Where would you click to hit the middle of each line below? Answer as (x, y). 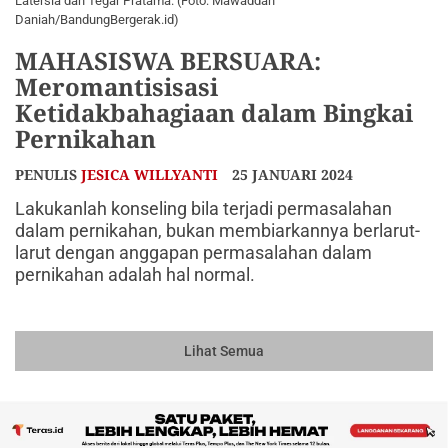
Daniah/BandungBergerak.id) (97, 19)
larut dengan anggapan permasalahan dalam (193, 252)
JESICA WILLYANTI (149, 174)
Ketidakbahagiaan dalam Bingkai (214, 112)
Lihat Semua (224, 351)
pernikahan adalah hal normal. (135, 274)
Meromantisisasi (116, 86)
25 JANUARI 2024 (292, 174)
